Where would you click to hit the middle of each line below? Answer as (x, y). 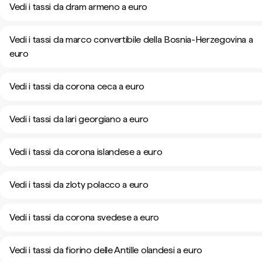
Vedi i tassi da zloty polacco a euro (79, 185)
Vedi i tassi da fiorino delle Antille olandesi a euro (106, 250)
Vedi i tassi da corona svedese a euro (85, 217)
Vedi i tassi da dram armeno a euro (79, 7)
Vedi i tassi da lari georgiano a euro (79, 119)
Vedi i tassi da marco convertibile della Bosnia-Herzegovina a (131, 39)
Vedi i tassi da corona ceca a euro (77, 86)
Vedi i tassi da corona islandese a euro (86, 152)
